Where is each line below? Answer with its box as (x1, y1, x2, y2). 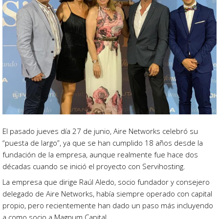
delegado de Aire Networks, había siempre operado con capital (2, 189, 212, 199)
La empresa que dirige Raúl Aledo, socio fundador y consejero (2, 177, 210, 187)
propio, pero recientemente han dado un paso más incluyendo (2, 200, 213, 211)
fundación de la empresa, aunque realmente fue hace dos (2, 150, 198, 160)
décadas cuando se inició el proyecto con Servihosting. (2, 161, 185, 172)
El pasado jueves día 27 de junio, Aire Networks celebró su (2, 126, 198, 136)
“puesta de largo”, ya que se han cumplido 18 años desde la (2, 138, 203, 148)
